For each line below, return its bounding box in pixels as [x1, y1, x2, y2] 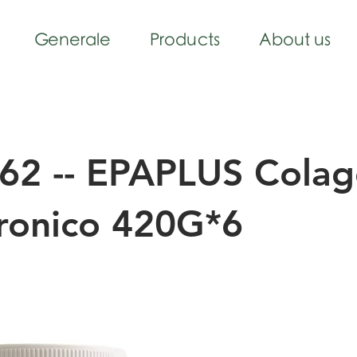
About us [258, 32, 331, 49]
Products [149, 32, 220, 49]
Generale [33, 32, 111, 49]
